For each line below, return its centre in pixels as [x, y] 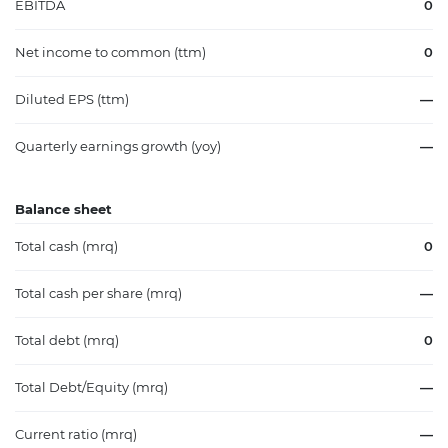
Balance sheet [63, 209]
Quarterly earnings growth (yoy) [118, 146]
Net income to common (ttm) [110, 52]
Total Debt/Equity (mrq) [91, 388]
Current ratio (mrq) [76, 435]
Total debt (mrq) [67, 341]
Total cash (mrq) [66, 247]
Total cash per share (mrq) [98, 294]
